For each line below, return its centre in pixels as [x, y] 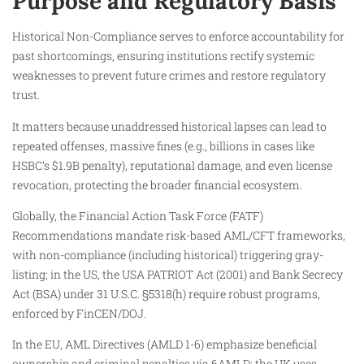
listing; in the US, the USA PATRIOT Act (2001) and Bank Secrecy [178, 274]
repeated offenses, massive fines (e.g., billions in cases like [163, 145]
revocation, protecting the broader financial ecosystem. [157, 184]
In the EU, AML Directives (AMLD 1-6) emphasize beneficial [165, 344]
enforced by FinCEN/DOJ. [79, 313]
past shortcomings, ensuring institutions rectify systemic [163, 56]
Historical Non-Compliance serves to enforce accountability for [178, 37]
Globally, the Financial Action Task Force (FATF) [138, 215]
